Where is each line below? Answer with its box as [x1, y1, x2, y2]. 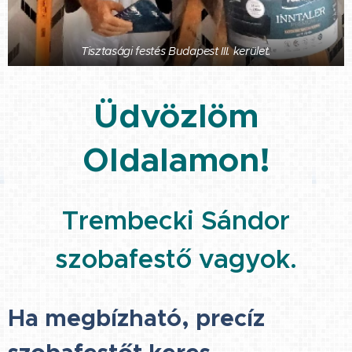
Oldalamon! [82, 138, 270, 181]
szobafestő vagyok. [55, 242, 297, 275]
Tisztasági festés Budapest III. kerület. [80, 43, 272, 58]
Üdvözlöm [93, 94, 258, 137]
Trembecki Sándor [62, 203, 290, 236]
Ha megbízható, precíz [8, 302, 265, 333]
